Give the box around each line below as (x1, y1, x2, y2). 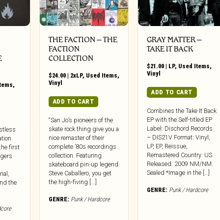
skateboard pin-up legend (48, 161, 118, 168)
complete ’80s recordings (48, 143, 116, 151)
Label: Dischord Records (147, 125, 213, 133)
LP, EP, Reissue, (147, 142, 188, 150)
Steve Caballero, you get (48, 169, 111, 177)
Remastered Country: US (147, 151, 213, 159)
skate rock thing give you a (48, 125, 119, 133)
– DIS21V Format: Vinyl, (147, 134, 211, 141)
